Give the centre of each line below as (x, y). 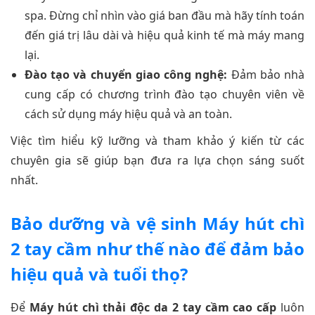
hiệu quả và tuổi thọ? (99, 274)
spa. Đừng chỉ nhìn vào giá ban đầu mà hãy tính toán (165, 15)
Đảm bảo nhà (266, 74)
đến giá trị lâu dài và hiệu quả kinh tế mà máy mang (165, 35)
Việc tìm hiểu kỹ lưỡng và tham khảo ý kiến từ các (157, 140)
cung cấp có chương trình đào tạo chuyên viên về (165, 94)
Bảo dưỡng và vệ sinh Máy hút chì (157, 223)
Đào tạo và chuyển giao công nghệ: (126, 74)
